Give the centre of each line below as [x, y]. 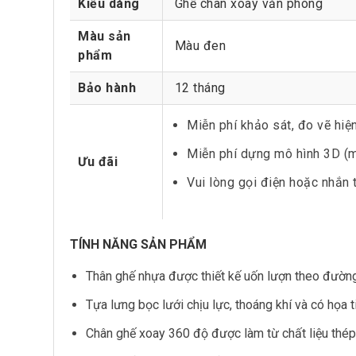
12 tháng [198, 88]
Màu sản [104, 36]
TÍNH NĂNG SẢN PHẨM [138, 244]
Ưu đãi [98, 162]
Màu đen [198, 46]
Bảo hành [107, 88]
